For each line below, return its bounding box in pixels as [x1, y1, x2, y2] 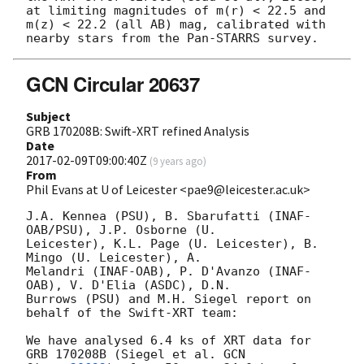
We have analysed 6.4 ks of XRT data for [26, 332, 311, 348]
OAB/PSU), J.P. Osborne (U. [26, 222, 216, 237]
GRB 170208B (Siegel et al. [26, 346, 223, 362]
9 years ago [153, 154, 203, 167]
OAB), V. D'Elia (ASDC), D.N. [26, 277, 231, 292]
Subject [26, 107, 71, 124]
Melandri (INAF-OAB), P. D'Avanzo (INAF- [26, 263, 311, 279]
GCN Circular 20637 [26, 69, 200, 97]
